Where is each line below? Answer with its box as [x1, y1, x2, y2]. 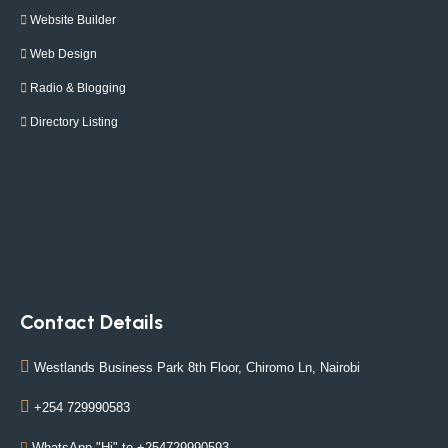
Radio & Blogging [30, 80, 126, 95]
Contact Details [20, 309, 163, 334]
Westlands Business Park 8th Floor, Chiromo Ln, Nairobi [34, 359, 360, 375]
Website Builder [30, 12, 116, 27]
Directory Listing [30, 114, 118, 129]
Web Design [30, 46, 97, 61]
